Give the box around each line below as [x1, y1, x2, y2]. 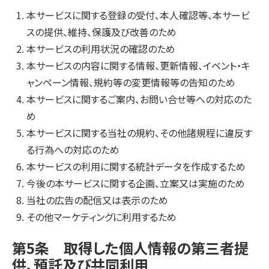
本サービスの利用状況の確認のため [26, 41, 175, 56]
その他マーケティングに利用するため [26, 210, 177, 224]
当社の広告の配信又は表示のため [26, 193, 168, 207]
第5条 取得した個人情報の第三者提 [12, 237, 249, 258]
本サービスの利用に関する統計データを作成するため [26, 159, 246, 174]
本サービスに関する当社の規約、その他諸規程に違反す [26, 125, 252, 140]
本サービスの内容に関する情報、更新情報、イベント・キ [26, 58, 250, 73]
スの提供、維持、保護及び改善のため [26, 25, 177, 39]
